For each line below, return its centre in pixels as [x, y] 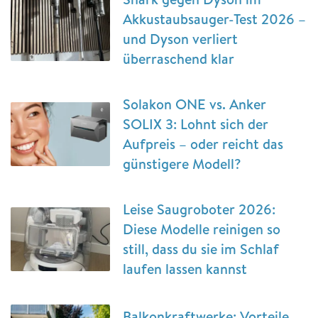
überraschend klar [179, 59]
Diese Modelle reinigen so [202, 229]
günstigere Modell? [182, 164]
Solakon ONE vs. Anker [194, 104]
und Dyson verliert [180, 39]
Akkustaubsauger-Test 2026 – [214, 19]
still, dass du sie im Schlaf [201, 249]
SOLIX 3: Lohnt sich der [196, 124]
